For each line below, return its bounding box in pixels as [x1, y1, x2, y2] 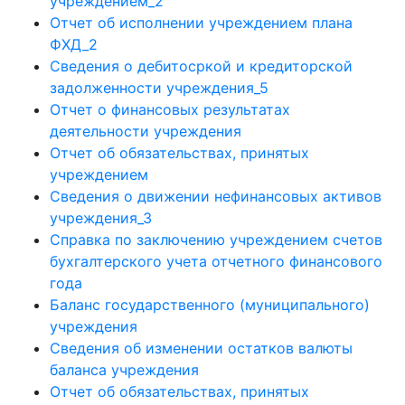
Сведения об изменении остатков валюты [50, 339, 353, 357]
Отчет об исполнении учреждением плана [50, 14, 353, 32]
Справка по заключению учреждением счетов [50, 231, 382, 249]
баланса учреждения [50, 361, 199, 379]
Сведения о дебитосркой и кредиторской [50, 57, 353, 75]
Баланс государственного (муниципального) [50, 296, 370, 314]
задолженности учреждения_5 [50, 79, 268, 97]
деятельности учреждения [50, 122, 241, 140]
